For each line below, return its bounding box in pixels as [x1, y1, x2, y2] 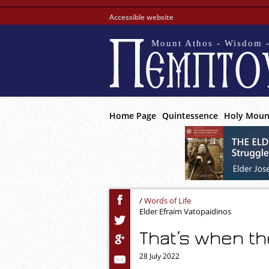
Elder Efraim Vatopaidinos [139, 206, 231, 217]
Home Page [109, 110, 156, 121]
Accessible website [109, 12, 174, 22]
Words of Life [144, 195, 191, 206]
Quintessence [162, 110, 218, 121]
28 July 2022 [139, 251, 180, 261]
